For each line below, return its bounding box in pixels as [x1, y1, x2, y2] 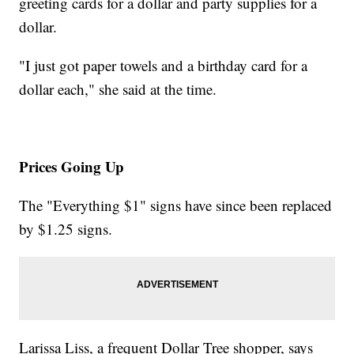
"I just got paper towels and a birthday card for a [19, 55, 308, 75]
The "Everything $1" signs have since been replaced [19, 194, 333, 215]
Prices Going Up [19, 155, 125, 177]
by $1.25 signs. [19, 218, 113, 239]
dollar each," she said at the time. [19, 78, 217, 99]
